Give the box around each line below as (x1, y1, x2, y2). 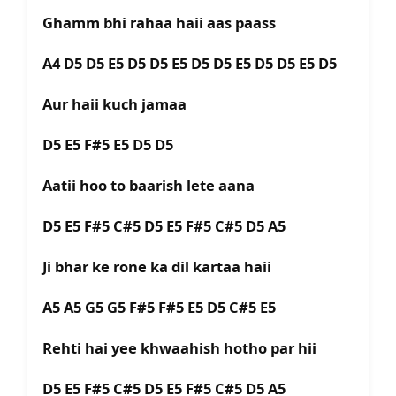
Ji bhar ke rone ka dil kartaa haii (42, 256, 271, 278)
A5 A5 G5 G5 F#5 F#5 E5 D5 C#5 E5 (42, 297, 283, 318)
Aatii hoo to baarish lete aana (42, 175, 255, 196)
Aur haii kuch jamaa (42, 94, 187, 115)
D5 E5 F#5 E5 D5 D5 (42, 134, 173, 156)
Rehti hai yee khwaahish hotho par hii (42, 338, 320, 359)
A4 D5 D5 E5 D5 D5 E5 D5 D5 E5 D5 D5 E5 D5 (42, 53, 337, 74)
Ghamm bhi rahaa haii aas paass (42, 12, 276, 34)
